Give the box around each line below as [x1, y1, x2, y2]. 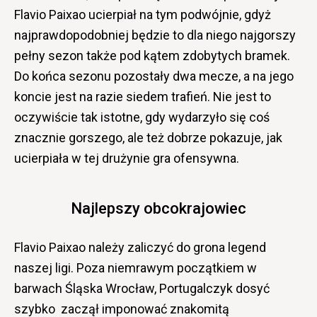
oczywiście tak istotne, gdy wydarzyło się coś [14, 109, 270, 125]
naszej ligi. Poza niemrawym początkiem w [14, 260, 257, 275]
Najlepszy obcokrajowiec [71, 199, 246, 217]
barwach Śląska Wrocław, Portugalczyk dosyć [14, 280, 270, 296]
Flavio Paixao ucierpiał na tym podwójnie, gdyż [14, 6, 271, 22]
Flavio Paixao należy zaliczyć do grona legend [14, 239, 266, 255]
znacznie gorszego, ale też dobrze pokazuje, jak [14, 129, 282, 145]
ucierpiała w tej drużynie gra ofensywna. [14, 150, 239, 166]
